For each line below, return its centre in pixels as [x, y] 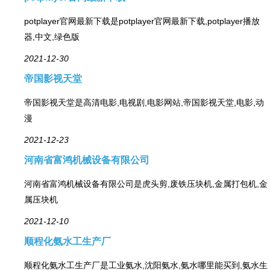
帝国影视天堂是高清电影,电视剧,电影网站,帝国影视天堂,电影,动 [144, 102]
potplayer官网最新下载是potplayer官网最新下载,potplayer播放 [142, 21]
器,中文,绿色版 [52, 36]
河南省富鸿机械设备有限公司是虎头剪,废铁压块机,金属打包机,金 [146, 184]
